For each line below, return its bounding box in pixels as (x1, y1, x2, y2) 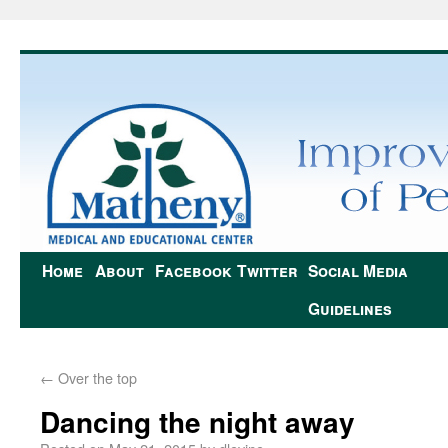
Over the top (54, 367, 137, 388)
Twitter (237, 259, 298, 282)
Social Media (308, 259, 408, 282)
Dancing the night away (40, 401, 355, 442)
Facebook (155, 259, 232, 282)
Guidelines (308, 297, 392, 320)
